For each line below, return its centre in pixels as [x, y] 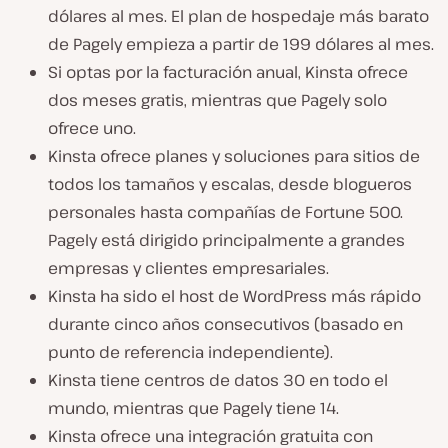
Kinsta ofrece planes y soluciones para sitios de [234, 156]
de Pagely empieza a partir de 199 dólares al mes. [243, 44]
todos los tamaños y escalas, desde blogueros [230, 184]
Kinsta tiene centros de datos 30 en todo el [218, 380]
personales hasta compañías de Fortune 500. [225, 212]
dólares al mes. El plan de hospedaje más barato [238, 16]
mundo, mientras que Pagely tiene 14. [193, 408]
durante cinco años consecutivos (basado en [225, 324]
